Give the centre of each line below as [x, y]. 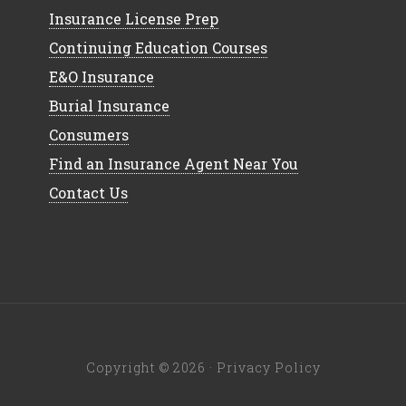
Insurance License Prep [134, 19]
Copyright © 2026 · [151, 368]
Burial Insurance [109, 106]
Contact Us [88, 193]
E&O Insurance [101, 77]
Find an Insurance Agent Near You [174, 164]
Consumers [89, 135]
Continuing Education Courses [158, 48]
